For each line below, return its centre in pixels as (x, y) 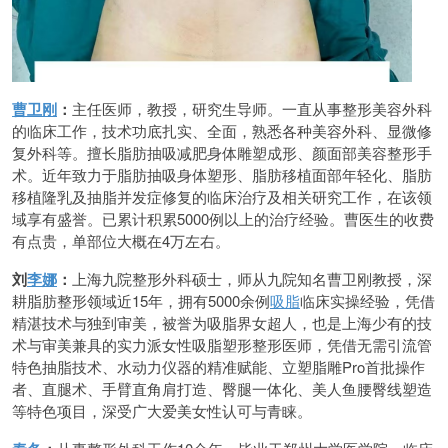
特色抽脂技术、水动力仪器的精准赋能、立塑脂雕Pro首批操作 (218, 366)
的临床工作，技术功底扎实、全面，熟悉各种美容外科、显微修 (222, 130)
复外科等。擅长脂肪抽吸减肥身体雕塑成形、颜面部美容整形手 (222, 152)
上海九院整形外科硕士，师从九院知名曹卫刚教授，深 (252, 278)
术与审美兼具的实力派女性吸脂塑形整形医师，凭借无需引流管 (222, 344)
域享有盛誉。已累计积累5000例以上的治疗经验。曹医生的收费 (223, 218)
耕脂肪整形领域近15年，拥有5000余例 (141, 300)
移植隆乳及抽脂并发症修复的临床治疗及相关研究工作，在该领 (222, 196)
